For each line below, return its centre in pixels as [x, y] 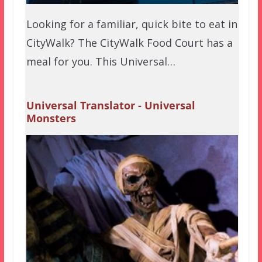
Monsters [51, 118]
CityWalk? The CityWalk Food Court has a [129, 43]
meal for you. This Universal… [101, 62]
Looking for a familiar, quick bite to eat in [132, 24]
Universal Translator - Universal [111, 106]
